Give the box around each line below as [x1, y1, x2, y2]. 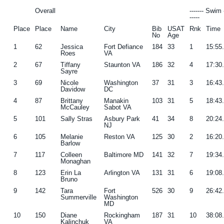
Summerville [60, 193, 97, 201]
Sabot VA [104, 103, 132, 111]
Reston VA [104, 132, 135, 140]
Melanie [60, 132, 83, 140]
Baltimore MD [104, 150, 144, 158]
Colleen [60, 150, 82, 158]
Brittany [60, 96, 83, 104]
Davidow [60, 85, 85, 93]
